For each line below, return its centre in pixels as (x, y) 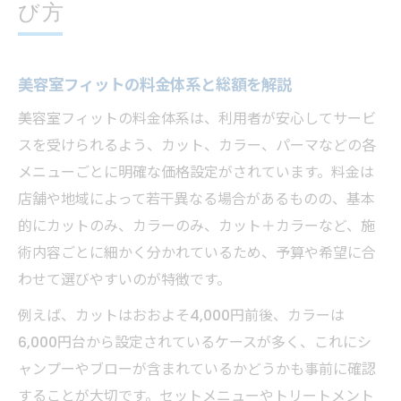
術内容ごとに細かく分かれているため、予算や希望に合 (197, 253)
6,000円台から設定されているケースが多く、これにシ (195, 342)
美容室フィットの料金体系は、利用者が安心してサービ (197, 119)
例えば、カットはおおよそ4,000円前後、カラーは (181, 316)
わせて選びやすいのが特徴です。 (124, 280)
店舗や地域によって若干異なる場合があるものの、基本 (196, 199)
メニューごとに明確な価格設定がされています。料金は (196, 172)
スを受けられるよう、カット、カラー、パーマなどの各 (197, 145)
